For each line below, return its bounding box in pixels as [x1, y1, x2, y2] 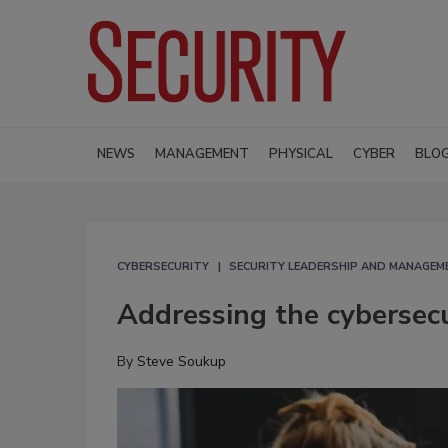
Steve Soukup [137, 351, 226, 371]
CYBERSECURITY [117, 258, 209, 274]
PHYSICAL [269, 144, 333, 163]
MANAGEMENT [155, 144, 249, 163]
